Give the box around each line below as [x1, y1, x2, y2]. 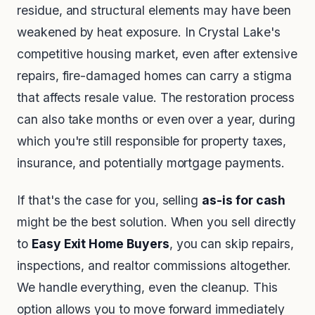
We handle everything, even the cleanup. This [17, 280, 278, 295]
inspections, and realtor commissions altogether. [17, 258, 291, 274]
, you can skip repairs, [169, 236, 294, 252]
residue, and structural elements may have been [17, 3, 291, 18]
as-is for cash [202, 193, 286, 208]
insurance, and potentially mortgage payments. [17, 155, 285, 171]
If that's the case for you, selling [17, 193, 202, 208]
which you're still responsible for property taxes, [17, 134, 287, 149]
